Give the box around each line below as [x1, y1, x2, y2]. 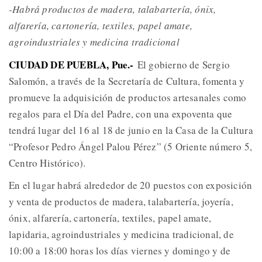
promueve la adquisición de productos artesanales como [9, 91, 247, 105]
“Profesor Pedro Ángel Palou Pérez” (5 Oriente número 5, [9, 140, 253, 154]
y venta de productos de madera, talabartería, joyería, [9, 195, 233, 209]
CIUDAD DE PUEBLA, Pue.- [9, 57, 134, 73]
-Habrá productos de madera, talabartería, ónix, [9, 2, 216, 16]
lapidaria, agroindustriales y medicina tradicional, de [9, 227, 234, 242]
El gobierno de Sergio [133, 58, 230, 72]
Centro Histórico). [9, 156, 89, 170]
